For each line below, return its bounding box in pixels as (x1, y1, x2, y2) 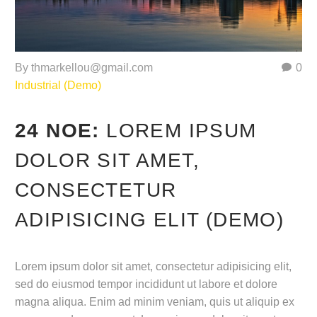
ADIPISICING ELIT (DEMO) (15, 209, 284, 231)
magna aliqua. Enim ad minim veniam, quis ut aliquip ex (15, 296, 294, 309)
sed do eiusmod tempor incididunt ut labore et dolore (15, 278, 277, 291)
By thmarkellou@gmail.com (15, 61, 153, 74)
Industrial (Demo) (15, 79, 101, 91)
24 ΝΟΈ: (15, 120, 107, 142)
